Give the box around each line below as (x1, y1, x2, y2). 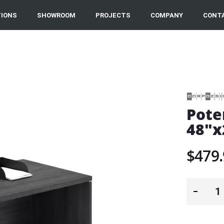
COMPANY (150, 11, 183, 19)
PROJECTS (95, 11, 130, 19)
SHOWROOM (37, 11, 75, 19)
